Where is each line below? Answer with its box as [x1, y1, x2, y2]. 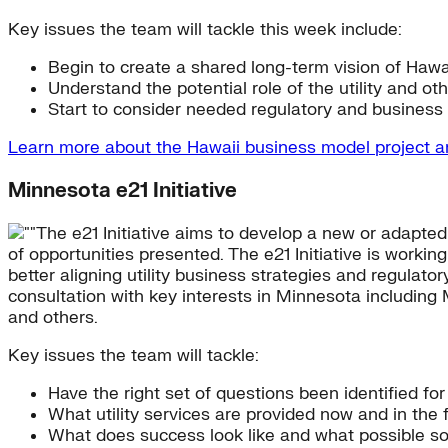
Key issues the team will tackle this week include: [8, 19, 402, 41]
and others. [8, 306, 98, 328]
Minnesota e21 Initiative [8, 177, 237, 203]
